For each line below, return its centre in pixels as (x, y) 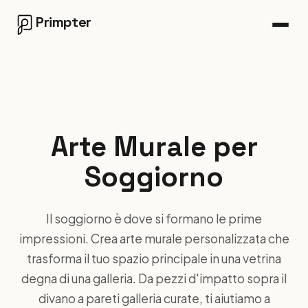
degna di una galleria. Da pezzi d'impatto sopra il (154, 278)
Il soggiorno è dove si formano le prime (154, 219)
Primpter (64, 22)
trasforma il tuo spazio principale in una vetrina (154, 258)
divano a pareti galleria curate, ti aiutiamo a (154, 298)
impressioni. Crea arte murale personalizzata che (154, 239)
